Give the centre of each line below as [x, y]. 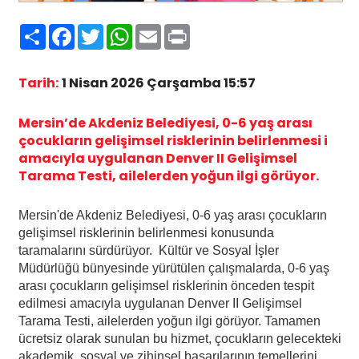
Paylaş [68, 30]
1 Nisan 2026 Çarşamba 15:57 [158, 83]
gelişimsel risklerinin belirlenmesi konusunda [146, 232]
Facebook [109, 30]
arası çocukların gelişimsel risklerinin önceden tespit [166, 285]
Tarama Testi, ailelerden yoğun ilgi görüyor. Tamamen [169, 321]
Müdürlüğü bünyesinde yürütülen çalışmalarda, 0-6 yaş [173, 268]
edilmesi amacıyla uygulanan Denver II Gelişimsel [160, 303]
